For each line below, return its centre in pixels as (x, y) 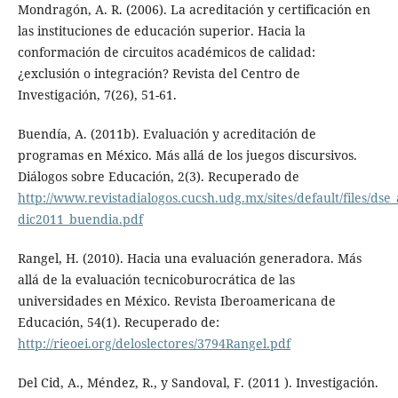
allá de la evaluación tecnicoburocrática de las (156, 280)
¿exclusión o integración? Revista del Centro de (159, 74)
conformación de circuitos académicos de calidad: (166, 52)
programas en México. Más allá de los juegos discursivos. (187, 155)
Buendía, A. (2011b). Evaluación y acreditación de (167, 134)
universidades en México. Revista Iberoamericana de (176, 301)
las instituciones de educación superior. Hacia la (161, 31)
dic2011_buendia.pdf (80, 219)
